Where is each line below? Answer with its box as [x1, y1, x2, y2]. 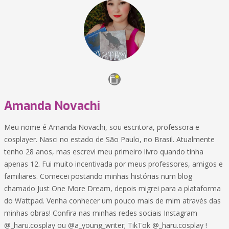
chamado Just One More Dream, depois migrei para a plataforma [4, 184, 221, 193]
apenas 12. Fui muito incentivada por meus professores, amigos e [4, 159, 223, 169]
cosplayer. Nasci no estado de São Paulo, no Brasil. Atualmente [4, 134, 215, 144]
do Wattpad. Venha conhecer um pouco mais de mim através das [4, 196, 221, 205]
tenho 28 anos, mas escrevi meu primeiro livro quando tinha [4, 147, 203, 156]
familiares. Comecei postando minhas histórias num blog [4, 171, 192, 181]
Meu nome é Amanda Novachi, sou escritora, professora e [4, 122, 199, 132]
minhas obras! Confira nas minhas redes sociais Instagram [4, 208, 197, 218]
